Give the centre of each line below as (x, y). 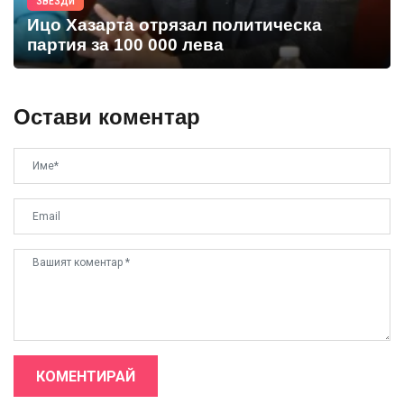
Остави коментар (107, 117)
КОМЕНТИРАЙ (86, 377)
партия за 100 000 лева (125, 45)
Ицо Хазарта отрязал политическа (174, 25)
